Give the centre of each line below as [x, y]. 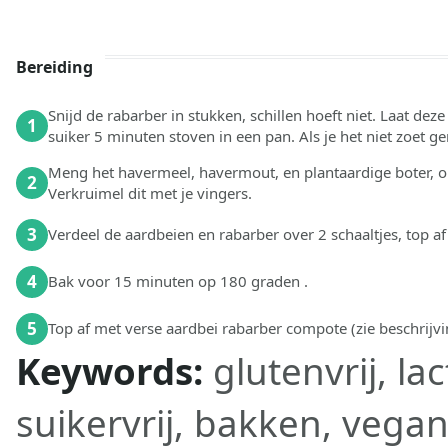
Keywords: [114, 370]
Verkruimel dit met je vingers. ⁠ [152, 192]
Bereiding [54, 66]
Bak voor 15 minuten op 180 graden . [178, 281]
